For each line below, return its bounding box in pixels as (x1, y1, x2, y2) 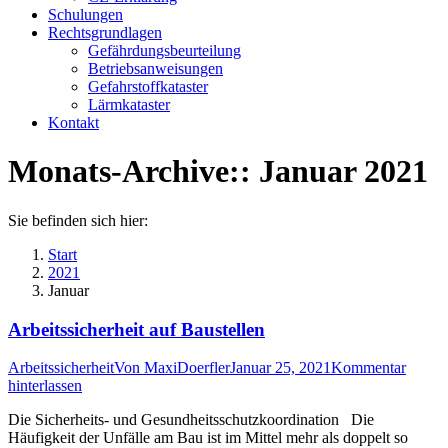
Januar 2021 (259, 153, 428, 190)
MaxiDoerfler (144, 359, 230, 377)
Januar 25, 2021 (230, 359, 331, 377)
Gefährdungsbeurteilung (88, 42, 241, 59)
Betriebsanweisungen (88, 60, 223, 77)
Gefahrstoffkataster (88, 78, 208, 95)
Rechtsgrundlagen (48, 24, 162, 41)
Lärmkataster (88, 96, 170, 113)
